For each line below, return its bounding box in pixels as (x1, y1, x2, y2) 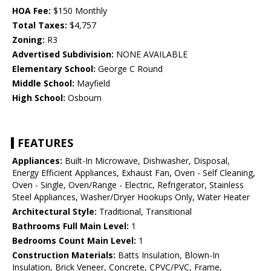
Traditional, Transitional (97, 206, 192, 218)
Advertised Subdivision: (12, 48, 114, 60)
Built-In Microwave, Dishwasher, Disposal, (62, 155, 230, 167)
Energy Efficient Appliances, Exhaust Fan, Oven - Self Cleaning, (12, 167, 255, 179)
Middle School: (12, 77, 74, 90)
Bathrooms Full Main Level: (12, 220, 129, 232)
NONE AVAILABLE (114, 48, 188, 60)
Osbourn (65, 92, 102, 104)
